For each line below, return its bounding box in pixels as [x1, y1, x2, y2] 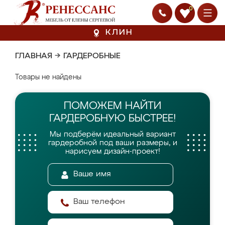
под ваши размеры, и [99, 139, 177, 147]
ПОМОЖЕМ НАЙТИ [64, 101, 161, 111]
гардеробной [48, 139, 99, 147]
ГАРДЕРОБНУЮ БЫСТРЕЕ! [49, 114, 176, 124]
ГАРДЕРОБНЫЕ [63, 52, 121, 60]
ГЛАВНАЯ [15, 52, 52, 60]
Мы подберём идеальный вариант [49, 131, 176, 138]
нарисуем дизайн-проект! [65, 148, 160, 155]
